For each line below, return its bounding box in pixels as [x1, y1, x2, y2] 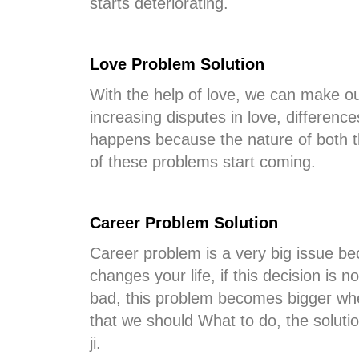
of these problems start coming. [90, 153, 316, 171]
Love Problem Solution [90, 55, 264, 73]
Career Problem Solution [90, 214, 278, 232]
